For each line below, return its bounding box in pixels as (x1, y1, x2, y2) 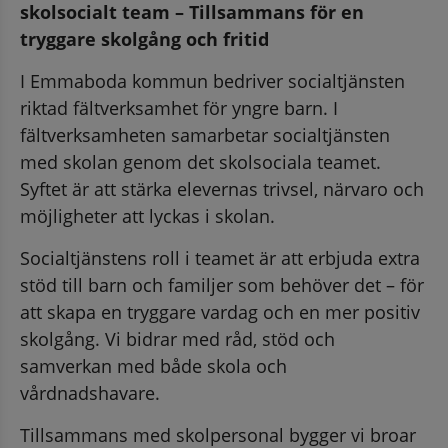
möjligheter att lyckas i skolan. (20, 203, 275, 228)
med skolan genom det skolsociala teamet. (20, 149, 381, 174)
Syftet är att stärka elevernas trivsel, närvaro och (20, 176, 424, 201)
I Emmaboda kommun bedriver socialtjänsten (20, 68, 405, 93)
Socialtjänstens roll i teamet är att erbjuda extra (20, 245, 420, 270)
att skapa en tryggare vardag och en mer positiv (20, 299, 420, 324)
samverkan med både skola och (20, 353, 287, 378)
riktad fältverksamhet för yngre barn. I (20, 95, 338, 120)
